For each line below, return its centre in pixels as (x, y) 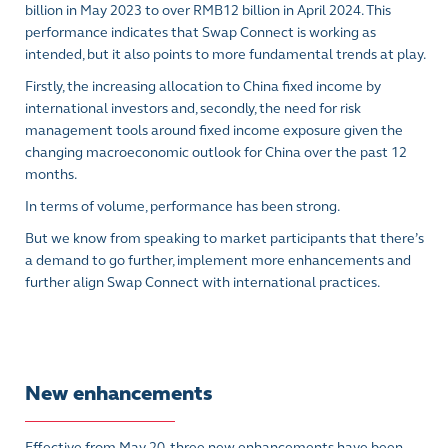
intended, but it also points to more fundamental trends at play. (225, 54)
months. (51, 174)
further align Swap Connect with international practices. (202, 282)
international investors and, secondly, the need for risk (193, 108)
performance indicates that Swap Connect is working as (200, 32)
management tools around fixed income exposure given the (214, 130)
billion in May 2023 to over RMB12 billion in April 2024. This (208, 10)
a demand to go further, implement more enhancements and (218, 260)
